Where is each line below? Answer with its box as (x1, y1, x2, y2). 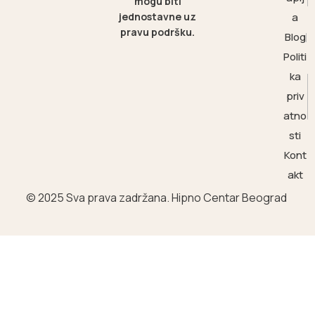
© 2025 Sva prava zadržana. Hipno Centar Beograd (26, 190, 289, 206)
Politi (283, 49, 307, 65)
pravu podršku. (120, 25, 195, 39)
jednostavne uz (119, 10, 196, 24)
